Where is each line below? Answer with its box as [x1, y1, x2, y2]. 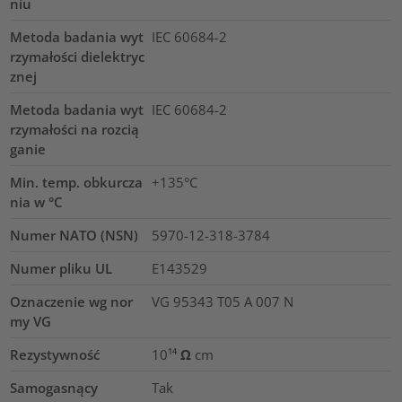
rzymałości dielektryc [10, 48, 145, 66]
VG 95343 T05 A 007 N [151, 293, 293, 311]
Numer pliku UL [10, 259, 113, 278]
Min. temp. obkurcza [10, 173, 144, 192]
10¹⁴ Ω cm [151, 345, 214, 364]
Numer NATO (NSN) [10, 226, 139, 245]
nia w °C [10, 193, 64, 212]
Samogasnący [10, 379, 99, 398]
